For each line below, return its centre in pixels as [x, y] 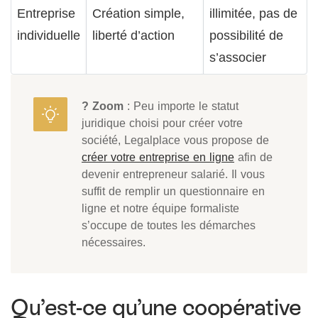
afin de [253, 157]
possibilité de [246, 35]
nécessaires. [114, 242]
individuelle [49, 35]
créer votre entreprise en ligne [158, 157]
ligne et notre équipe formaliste [160, 208]
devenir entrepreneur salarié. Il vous [173, 174]
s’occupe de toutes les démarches [169, 225]
